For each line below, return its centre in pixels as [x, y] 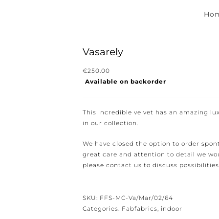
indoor [168, 208]
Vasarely [99, 52]
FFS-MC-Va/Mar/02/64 [133, 198]
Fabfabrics [136, 208]
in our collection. [107, 123]
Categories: [99, 208]
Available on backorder [122, 81]
